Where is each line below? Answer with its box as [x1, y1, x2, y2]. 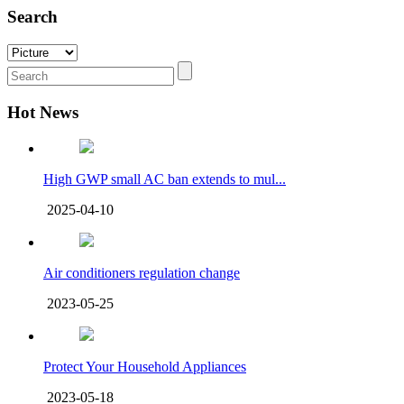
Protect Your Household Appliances [43, 359, 246, 375]
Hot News [7, 102, 78, 122]
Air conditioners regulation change [43, 265, 240, 281]
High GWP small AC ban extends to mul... [43, 171, 286, 188]
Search [7, 7, 58, 27]
